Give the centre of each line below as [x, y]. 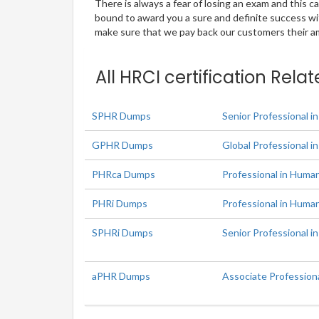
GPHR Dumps [122, 145]
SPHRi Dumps [122, 233]
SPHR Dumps [121, 116]
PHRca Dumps [124, 174]
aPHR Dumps [121, 276]
